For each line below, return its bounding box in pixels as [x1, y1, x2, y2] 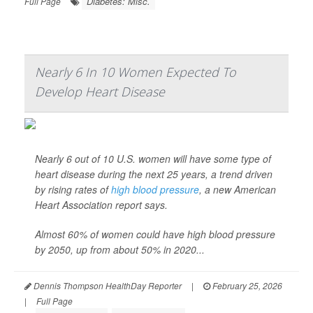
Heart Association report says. [35, 198, 168, 212]
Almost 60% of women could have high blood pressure [35, 227, 275, 241]
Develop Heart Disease [35, 83, 165, 100]
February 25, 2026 [210, 279, 282, 291]
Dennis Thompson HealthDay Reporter [31, 279, 182, 291]
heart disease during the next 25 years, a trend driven [35, 167, 272, 181]
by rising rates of [35, 182, 111, 196]
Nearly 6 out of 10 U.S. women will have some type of [35, 152, 271, 166]
